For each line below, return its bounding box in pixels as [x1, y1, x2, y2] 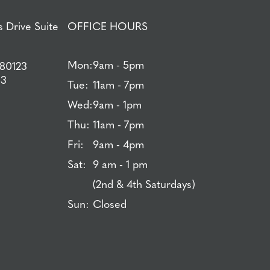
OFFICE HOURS [67, 17, 148, 33]
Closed [93, 196, 127, 212]
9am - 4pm [93, 136, 144, 152]
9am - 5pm [93, 57, 144, 72]
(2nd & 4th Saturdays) [93, 176, 195, 192]
